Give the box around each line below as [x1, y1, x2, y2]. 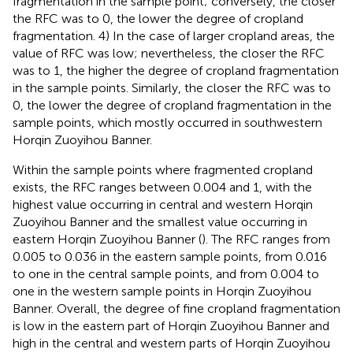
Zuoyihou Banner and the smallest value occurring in [13, 214, 307, 229]
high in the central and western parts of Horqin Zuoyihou [13, 335, 330, 351]
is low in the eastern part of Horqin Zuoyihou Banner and [13, 318, 329, 333]
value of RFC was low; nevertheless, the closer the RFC [13, 45, 325, 61]
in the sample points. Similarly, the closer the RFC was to [13, 80, 331, 95]
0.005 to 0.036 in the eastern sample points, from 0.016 [13, 248, 327, 264]
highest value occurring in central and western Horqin [13, 196, 313, 212]
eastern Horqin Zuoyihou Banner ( [13, 231, 202, 247]
